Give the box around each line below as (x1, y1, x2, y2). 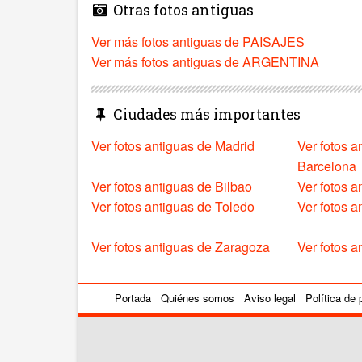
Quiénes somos (161, 289, 234, 305)
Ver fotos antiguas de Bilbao (91, 176, 252, 196)
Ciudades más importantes (109, 104, 301, 124)
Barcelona (297, 156, 357, 175)
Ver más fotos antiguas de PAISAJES (91, 32, 305, 51)
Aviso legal (244, 289, 296, 305)
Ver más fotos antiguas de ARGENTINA (91, 52, 319, 71)
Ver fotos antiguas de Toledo (91, 196, 255, 216)
